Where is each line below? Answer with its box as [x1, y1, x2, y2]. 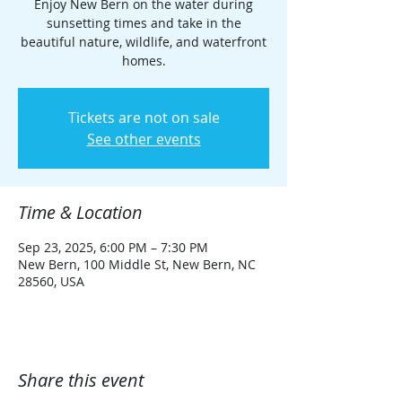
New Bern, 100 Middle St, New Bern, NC [18, 256, 256, 273]
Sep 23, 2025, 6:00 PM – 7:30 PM [18, 239, 208, 256]
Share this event [18, 368, 144, 392]
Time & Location [18, 200, 143, 224]
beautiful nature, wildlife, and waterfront [21, 33, 267, 50]
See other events [86, 129, 201, 149]
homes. [121, 52, 166, 69]
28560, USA [18, 273, 84, 290]
